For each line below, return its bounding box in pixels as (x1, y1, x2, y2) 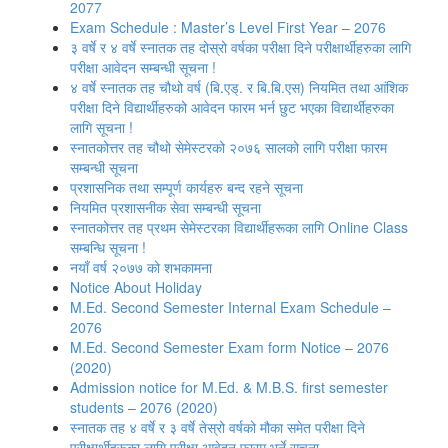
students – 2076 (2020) (70, 397, 218, 417)
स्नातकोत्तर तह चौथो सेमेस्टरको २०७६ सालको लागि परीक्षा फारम (70, 137, 387, 157)
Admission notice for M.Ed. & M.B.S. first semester (70, 377, 388, 397)
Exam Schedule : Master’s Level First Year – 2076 (70, 17, 386, 37)
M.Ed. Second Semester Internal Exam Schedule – (70, 297, 391, 317)
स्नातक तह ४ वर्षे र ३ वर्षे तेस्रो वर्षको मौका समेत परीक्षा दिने (70, 417, 365, 437)
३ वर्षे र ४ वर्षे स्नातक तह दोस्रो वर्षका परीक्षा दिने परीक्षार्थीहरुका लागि (70, 37, 411, 57)
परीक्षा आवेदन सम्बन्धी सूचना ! (70, 57, 216, 77)
